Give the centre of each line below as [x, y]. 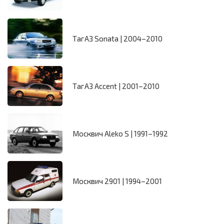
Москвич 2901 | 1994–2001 [117, 181]
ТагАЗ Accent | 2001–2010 [116, 86]
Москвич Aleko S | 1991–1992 [120, 134]
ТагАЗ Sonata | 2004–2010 [117, 39]
